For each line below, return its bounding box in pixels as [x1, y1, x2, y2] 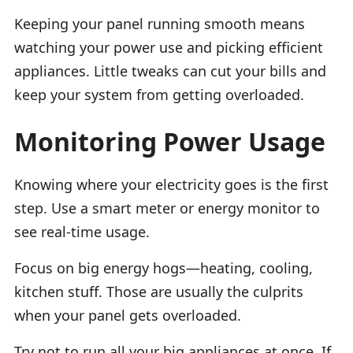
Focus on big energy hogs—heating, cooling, [14, 258, 313, 277]
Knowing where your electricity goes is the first [14, 174, 329, 194]
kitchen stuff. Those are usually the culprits [14, 281, 303, 301]
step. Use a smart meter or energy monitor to [14, 198, 320, 217]
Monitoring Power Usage [14, 124, 325, 158]
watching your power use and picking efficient [14, 37, 323, 57]
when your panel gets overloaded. [14, 305, 241, 325]
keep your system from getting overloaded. [14, 84, 304, 104]
